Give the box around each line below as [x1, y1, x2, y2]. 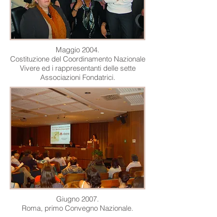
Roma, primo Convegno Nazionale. [22, 203, 133, 213]
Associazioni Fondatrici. [40, 73, 115, 82]
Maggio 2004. [56, 45, 99, 54]
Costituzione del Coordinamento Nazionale [10, 54, 145, 63]
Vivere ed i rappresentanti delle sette [19, 63, 136, 73]
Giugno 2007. [56, 194, 99, 203]
